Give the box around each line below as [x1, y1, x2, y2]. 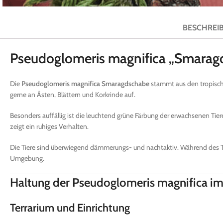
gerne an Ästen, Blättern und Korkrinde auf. [10, 90, 135, 99]
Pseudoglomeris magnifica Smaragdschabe [21, 79, 149, 88]
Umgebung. [10, 153, 44, 163]
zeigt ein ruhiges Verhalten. [10, 121, 89, 131]
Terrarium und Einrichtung [10, 201, 130, 215]
